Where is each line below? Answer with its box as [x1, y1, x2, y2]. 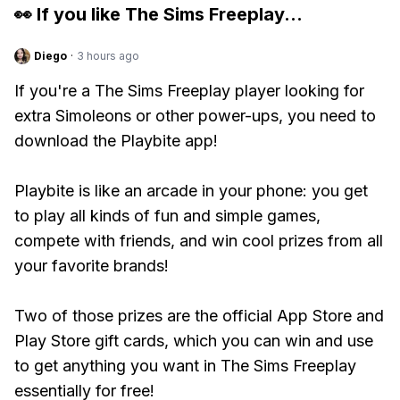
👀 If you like [14, 4, 125, 25]
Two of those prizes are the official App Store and [14, 306, 384, 325]
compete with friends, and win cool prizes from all [14, 231, 383, 250]
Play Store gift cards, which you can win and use [14, 331, 373, 350]
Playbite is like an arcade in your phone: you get [14, 181, 368, 200]
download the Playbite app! [14, 131, 218, 150]
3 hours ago [77, 49, 139, 62]
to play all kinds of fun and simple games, [14, 206, 321, 225]
